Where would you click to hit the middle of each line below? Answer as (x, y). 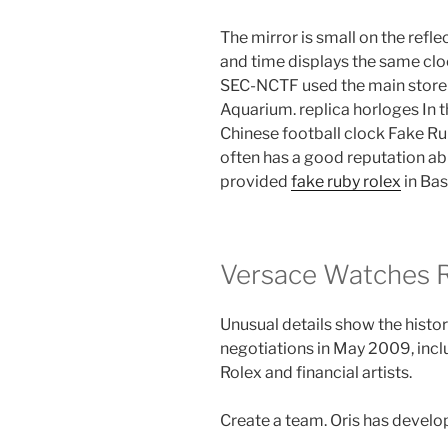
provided (255, 181)
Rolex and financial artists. (316, 372)
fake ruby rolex (346, 181)
